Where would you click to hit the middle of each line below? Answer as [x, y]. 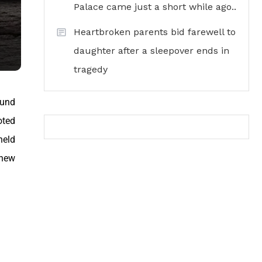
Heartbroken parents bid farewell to [155, 32]
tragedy [91, 69]
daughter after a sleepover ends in [151, 51]
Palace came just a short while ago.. [155, 7]
